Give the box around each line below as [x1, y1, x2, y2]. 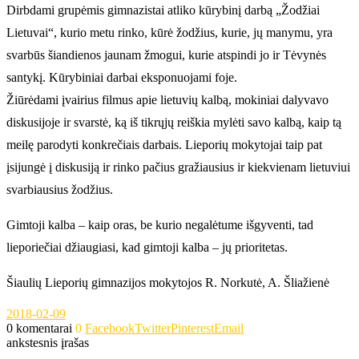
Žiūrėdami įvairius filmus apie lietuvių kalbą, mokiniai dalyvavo [6, 92, 329, 107]
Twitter [135, 321, 171, 335]
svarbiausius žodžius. [6, 182, 113, 196]
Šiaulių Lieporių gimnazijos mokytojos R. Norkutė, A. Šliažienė [6, 275, 329, 289]
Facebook [85, 321, 135, 335]
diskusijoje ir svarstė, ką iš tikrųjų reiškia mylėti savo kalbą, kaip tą [6, 115, 341, 129]
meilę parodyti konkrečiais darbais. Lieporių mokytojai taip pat [6, 137, 322, 151]
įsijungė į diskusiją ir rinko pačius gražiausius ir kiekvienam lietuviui [6, 159, 350, 174]
